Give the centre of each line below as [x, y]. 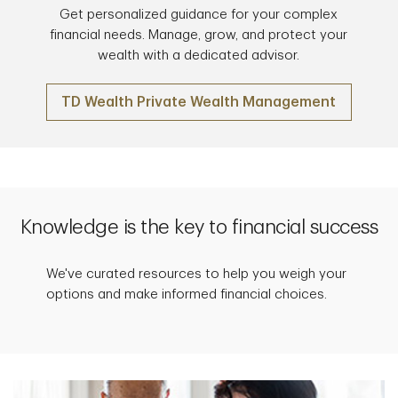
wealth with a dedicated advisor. [199, 55]
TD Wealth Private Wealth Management [199, 102]
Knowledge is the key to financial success [199, 227]
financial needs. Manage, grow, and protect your [199, 35]
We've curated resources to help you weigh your [197, 274]
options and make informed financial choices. [187, 294]
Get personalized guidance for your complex [199, 14]
